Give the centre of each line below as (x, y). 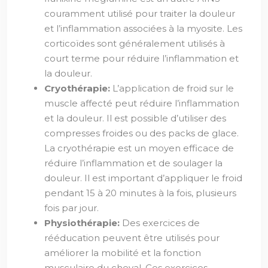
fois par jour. (71, 208)
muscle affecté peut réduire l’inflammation (142, 103)
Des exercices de (161, 223)
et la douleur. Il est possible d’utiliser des (135, 118)
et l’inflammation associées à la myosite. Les (143, 28)
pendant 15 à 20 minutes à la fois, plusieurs (140, 193)
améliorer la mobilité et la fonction (123, 253)
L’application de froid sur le (173, 88)
